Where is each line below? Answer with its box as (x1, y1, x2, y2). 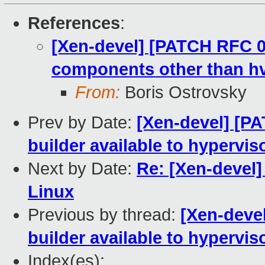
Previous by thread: (28, 205, 180, 225)
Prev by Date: (28, 113, 137, 132)
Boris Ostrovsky (120, 83, 247, 102)
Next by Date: (28, 159, 137, 179)
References (28, 14, 120, 33)
